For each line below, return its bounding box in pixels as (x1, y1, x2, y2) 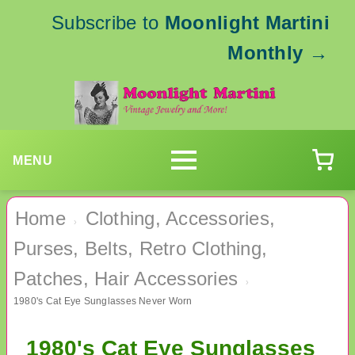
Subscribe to (51, 12, 165, 33)
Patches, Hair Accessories (13, 268, 239, 290)
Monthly (227, 42, 303, 63)
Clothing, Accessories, (85, 208, 275, 230)
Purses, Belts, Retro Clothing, (13, 238, 268, 260)
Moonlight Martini (164, 12, 330, 33)
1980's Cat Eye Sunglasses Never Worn (13, 296, 193, 307)
